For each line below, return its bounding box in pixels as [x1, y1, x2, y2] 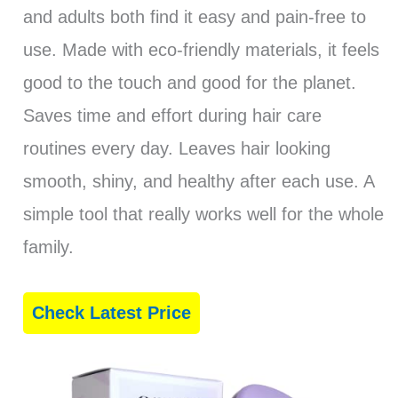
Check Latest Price [31, 302, 191, 322]
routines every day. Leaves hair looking [22, 138, 330, 158]
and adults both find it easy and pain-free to [22, 6, 366, 27]
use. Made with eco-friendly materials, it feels [22, 39, 379, 60]
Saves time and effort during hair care [22, 105, 322, 125]
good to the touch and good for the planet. [22, 72, 356, 92]
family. [22, 236, 74, 257]
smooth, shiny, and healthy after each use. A [22, 171, 374, 191]
